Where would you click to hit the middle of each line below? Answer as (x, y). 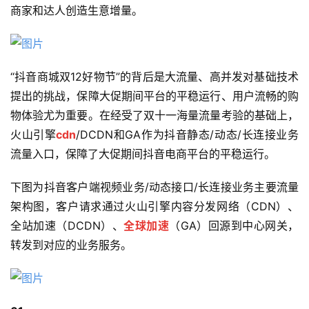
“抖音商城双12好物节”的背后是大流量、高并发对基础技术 (154, 76)
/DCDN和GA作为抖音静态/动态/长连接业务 (188, 134)
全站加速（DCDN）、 (67, 225)
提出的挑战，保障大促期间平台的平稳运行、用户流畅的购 (154, 96)
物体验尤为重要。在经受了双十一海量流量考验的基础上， (154, 115)
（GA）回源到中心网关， (234, 225)
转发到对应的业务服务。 (71, 245)
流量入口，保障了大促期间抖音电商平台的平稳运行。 (143, 153)
